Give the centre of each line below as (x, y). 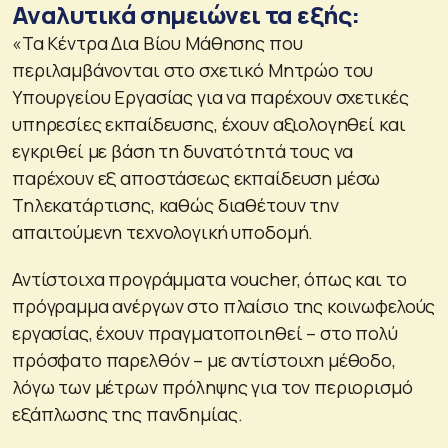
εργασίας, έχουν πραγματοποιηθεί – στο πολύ (205, 332)
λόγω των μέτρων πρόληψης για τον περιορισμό (212, 386)
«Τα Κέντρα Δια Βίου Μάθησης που (157, 42)
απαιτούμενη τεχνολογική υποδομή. (163, 231)
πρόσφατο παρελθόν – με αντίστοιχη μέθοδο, (204, 359)
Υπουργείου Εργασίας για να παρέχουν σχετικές (210, 96)
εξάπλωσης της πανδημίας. (127, 413)
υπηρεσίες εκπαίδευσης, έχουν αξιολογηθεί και (209, 123)
